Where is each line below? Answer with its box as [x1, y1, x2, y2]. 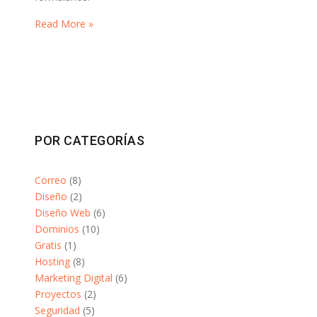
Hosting [35, 255, 70, 268]
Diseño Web [35, 206, 91, 219]
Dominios [35, 222, 79, 236]
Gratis [35, 238, 62, 252]
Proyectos [35, 287, 81, 301]
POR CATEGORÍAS [35, 133, 144, 148]
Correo [35, 173, 67, 187]
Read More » [35, 17, 93, 30]
